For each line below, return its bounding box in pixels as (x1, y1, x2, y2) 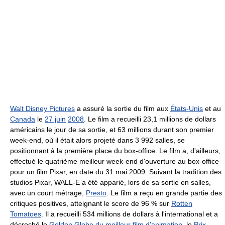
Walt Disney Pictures (10, 104, 75, 113)
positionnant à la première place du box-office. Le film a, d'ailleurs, (10, 147, 220, 155)
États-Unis (170, 104, 203, 113)
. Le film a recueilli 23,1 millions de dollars (84, 115, 216, 124)
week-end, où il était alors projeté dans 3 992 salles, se (10, 136, 185, 145)
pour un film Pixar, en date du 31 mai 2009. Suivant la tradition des (10, 168, 221, 176)
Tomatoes (10, 210, 41, 218)
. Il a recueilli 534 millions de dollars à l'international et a (41, 210, 218, 218)
